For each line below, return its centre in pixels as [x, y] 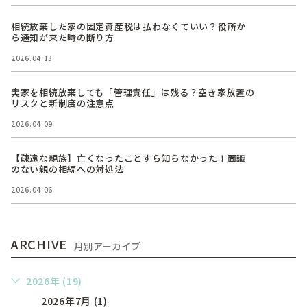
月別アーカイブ [108, 246]
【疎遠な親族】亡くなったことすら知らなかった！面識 [128, 158]
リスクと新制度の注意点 [63, 103]
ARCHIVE [39, 244]
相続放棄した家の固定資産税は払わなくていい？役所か [128, 27]
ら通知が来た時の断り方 [63, 38]
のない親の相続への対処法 [67, 169]
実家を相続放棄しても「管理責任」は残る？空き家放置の [133, 93]
